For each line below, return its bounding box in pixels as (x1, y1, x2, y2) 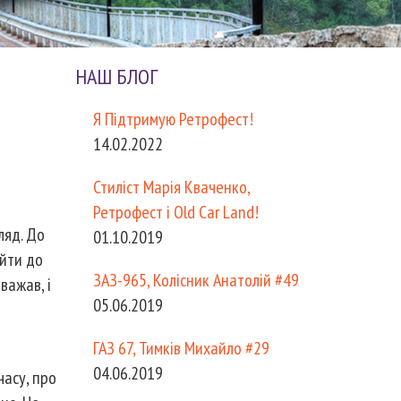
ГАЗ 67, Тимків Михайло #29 (92, 337, 269, 360)
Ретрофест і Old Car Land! (92, 200, 259, 224)
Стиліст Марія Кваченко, (92, 175, 250, 199)
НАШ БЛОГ (74, 63, 158, 90)
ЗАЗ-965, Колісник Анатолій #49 (92, 269, 299, 292)
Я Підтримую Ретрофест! (92, 107, 253, 131)
